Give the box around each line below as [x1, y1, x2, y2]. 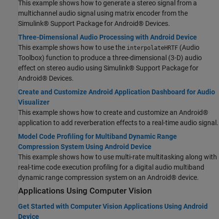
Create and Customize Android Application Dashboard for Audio [18, 88, 215, 96]
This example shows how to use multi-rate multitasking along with [18, 153, 217, 161]
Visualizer [18, 98, 49, 107]
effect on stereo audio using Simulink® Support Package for [18, 64, 198, 72]
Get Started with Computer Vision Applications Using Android [18, 202, 208, 210]
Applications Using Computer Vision [18, 186, 152, 196]
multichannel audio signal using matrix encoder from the [18, 9, 188, 18]
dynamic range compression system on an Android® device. [18, 174, 199, 182]
